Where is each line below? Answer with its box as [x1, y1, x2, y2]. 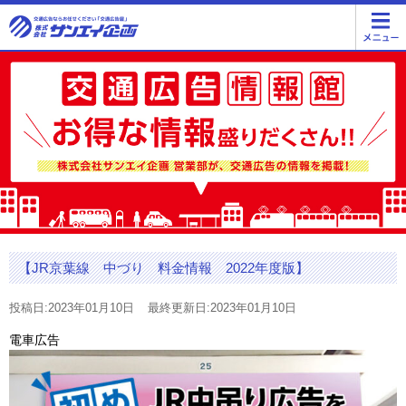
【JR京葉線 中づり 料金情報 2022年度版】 [18, 260, 309, 276]
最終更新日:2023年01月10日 [148, 301, 296, 315]
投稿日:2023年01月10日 [9, 301, 134, 315]
